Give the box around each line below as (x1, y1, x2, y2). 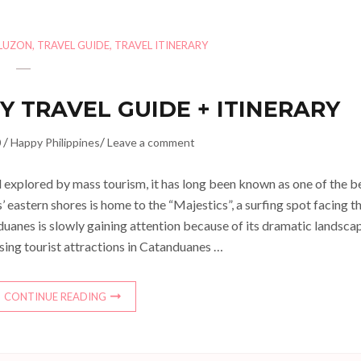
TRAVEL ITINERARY (114, 39, 209, 52)
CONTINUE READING (4, 290, 107, 304)
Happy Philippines (10, 135, 101, 150)
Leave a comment (107, 135, 196, 150)
